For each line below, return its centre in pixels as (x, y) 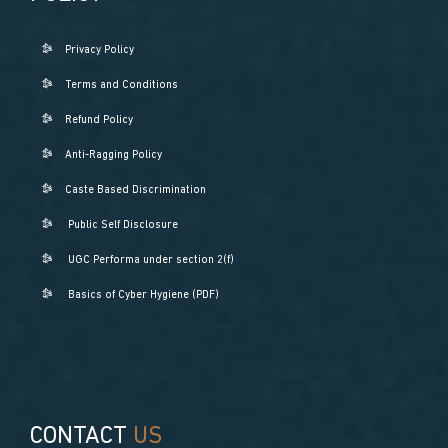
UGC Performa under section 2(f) (151, 260)
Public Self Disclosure (123, 225)
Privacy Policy (100, 50)
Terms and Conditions (122, 85)
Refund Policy (99, 120)
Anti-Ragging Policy (114, 155)
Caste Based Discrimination (136, 190)
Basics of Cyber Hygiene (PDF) (144, 295)
